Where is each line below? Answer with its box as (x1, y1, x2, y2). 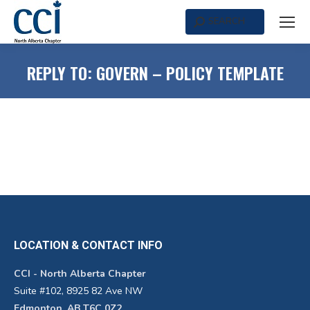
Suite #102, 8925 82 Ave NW (14, 284, 143, 298)
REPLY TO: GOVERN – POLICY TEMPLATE (26, 60, 284, 85)
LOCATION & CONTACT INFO (14, 239, 163, 252)
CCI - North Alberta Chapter (14, 267, 146, 280)
